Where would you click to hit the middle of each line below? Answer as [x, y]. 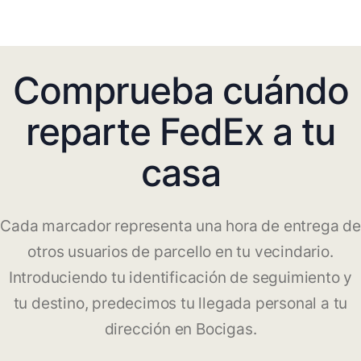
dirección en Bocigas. [180, 330]
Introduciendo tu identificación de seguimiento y [180, 278]
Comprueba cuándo [180, 91]
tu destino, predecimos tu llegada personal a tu [180, 304]
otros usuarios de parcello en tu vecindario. [180, 252]
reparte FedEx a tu [180, 132]
